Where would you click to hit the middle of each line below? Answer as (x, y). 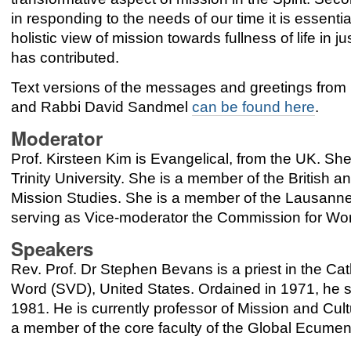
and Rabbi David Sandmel (102, 107)
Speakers (52, 248)
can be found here (254, 107)
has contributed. (65, 58)
